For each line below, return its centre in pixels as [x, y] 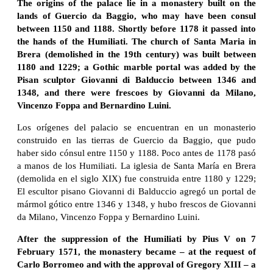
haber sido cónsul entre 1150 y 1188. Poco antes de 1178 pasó [136, 153]
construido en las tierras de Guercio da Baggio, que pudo [136, 140]
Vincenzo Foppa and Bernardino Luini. [94, 106]
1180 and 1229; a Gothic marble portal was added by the [136, 67]
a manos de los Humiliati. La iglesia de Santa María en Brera [136, 166]
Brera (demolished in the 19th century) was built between [136, 55]
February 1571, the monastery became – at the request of [136, 252]
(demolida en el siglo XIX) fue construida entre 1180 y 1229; [136, 179]
